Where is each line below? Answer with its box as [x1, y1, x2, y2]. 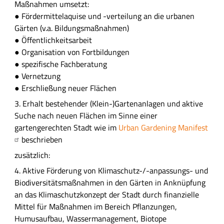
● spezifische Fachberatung [14, 57, 107, 70]
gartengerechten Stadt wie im [14, 121, 118, 133]
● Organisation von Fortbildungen [14, 45, 129, 58]
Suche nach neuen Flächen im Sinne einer [14, 109, 157, 121]
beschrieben [21, 133, 62, 145]
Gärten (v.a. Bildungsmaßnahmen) [14, 21, 129, 34]
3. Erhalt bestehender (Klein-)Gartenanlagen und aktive [14, 97, 203, 109]
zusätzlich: [14, 149, 50, 161]
